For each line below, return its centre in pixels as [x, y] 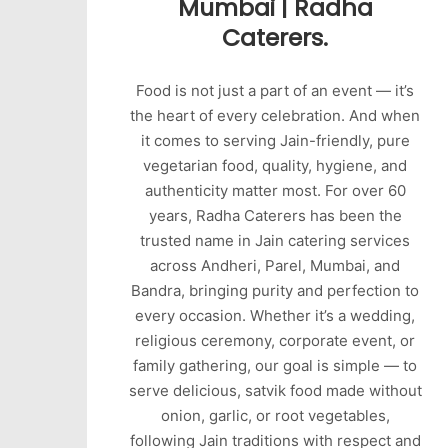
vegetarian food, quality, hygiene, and [275, 165]
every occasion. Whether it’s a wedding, [275, 315]
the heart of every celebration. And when [275, 115]
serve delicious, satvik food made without [275, 390]
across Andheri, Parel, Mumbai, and [275, 265]
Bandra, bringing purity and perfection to [275, 290]
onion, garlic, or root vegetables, [275, 415]
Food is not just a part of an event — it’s [275, 90]
